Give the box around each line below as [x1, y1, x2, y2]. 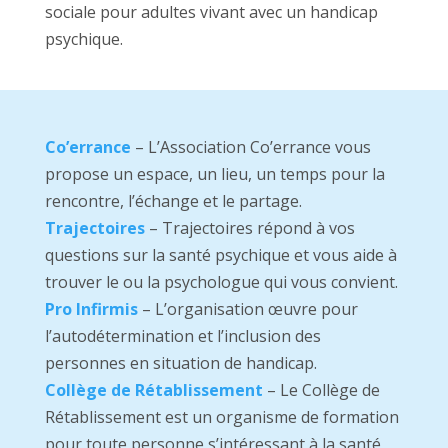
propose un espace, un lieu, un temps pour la [44, 163, 385, 186]
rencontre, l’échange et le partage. [44, 190, 302, 213]
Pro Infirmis [44, 298, 138, 321]
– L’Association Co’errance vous [130, 136, 371, 159]
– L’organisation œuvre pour [137, 298, 358, 321]
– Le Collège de [262, 379, 380, 402]
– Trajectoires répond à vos [144, 217, 355, 240]
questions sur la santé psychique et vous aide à [44, 244, 397, 267]
